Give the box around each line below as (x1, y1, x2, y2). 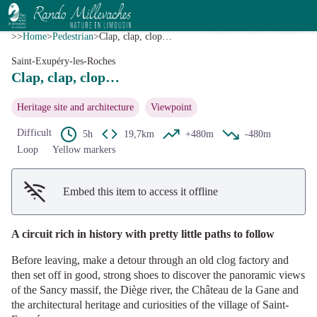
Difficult (17, 127, 52, 138)
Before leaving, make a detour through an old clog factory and (11, 254, 289, 266)
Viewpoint (151, 102, 192, 113)
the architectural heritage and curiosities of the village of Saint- (11, 299, 289, 311)
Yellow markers (52, 144, 115, 155)
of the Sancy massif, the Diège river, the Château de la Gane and (11, 284, 299, 296)
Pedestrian (52, 31, 93, 42)
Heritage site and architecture (17, 102, 134, 113)
